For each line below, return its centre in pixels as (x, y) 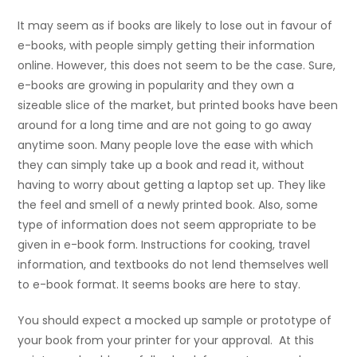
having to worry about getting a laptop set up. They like (172, 185)
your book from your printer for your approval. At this (166, 341)
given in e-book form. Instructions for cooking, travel (164, 245)
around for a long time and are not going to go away (165, 126)
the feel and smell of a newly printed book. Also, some (168, 205)
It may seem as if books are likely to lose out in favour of (175, 26)
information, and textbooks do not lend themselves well (173, 265)
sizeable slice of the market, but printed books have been (178, 106)
